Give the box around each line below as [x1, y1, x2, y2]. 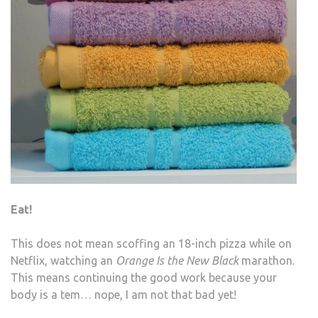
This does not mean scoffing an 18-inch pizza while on [11, 237, 292, 251]
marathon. [238, 254, 295, 268]
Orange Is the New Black [116, 254, 238, 268]
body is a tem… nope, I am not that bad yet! [11, 288, 236, 302]
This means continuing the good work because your [11, 271, 277, 285]
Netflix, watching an [11, 254, 116, 268]
